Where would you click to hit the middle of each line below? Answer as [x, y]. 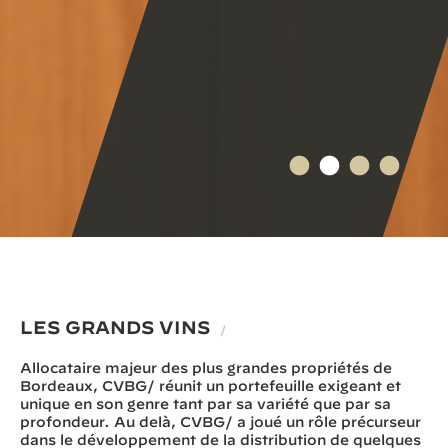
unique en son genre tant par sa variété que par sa [205, 404]
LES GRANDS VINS [117, 327]
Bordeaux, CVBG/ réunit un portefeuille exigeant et [210, 386]
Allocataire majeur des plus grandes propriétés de [206, 368]
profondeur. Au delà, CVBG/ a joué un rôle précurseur [220, 422]
